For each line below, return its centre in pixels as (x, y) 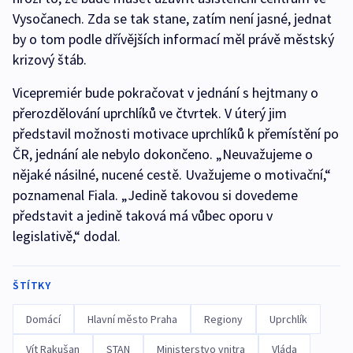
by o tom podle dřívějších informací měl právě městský (173, 39)
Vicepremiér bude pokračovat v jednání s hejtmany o (165, 93)
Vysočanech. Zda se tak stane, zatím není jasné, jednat (172, 19)
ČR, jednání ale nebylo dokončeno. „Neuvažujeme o (163, 154)
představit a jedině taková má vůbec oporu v (143, 216)
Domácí (43, 319)
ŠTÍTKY (32, 285)
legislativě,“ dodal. (67, 236)
